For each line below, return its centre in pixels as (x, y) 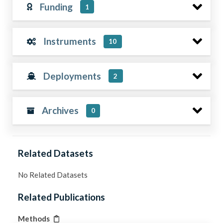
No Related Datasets (53, 175)
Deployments (72, 76)
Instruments (70, 41)
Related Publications (62, 197)
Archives (60, 111)
